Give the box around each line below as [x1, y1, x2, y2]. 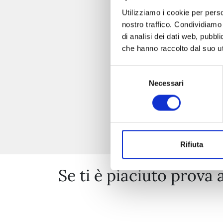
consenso [110, 91, 142, 100]
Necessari [149, 79, 184, 88]
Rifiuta [180, 140, 203, 149]
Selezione [110, 67, 142, 76]
